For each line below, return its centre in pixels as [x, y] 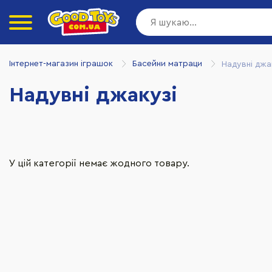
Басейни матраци [167, 63]
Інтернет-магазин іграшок [61, 63]
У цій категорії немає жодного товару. [99, 163]
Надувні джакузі [93, 95]
